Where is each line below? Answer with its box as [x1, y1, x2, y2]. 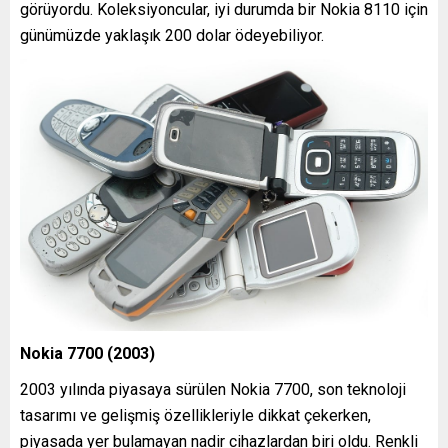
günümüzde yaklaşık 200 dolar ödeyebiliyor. [20, 25, 324, 45]
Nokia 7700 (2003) [20, 343, 155, 363]
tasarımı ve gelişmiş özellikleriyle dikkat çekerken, [20, 405, 371, 425]
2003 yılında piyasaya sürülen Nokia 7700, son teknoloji [20, 379, 406, 399]
